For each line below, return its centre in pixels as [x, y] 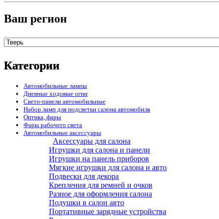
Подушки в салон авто [87, 203]
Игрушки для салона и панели [99, 150]
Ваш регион [35, 19]
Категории [32, 66]
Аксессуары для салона [92, 141]
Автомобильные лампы [55, 86]
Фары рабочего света [53, 125]
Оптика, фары [42, 117]
